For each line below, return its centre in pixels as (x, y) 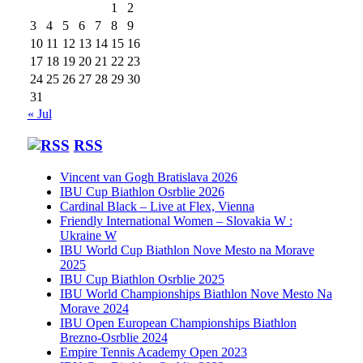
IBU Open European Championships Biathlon (178, 322)
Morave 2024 (94, 308)
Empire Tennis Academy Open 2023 (153, 352)
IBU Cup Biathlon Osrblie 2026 (142, 191)
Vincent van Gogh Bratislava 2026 (148, 177)
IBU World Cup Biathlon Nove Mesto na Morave (187, 250)
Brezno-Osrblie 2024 (113, 337)
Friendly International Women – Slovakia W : (176, 220)
